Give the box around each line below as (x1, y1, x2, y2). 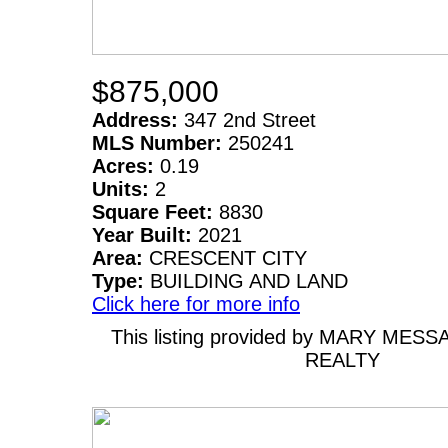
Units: (92, 178, 155, 200)
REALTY (304, 349, 380, 371)
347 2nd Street (184, 109, 316, 131)
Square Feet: (92, 201, 219, 223)
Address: (92, 109, 184, 131)
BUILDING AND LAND (150, 270, 348, 292)
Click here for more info (92, 293, 300, 315)
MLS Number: (92, 132, 228, 154)
